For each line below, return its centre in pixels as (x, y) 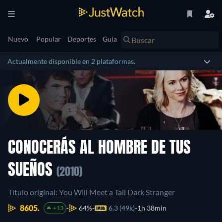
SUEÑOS (32, 171)
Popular (49, 39)
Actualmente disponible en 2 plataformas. (71, 61)
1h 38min (152, 208)
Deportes (82, 39)
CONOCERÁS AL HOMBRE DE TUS (99, 149)
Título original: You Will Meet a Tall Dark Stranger (91, 192)
